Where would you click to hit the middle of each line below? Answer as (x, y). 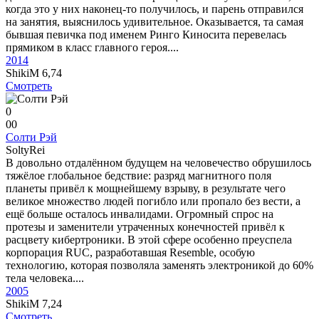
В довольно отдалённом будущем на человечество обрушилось (158, 163)
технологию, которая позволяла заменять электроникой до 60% (159, 265)
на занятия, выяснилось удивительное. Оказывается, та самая (155, 22)
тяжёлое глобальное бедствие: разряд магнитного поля (138, 176)
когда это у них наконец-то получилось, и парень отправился (155, 9)
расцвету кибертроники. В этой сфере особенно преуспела (149, 240)
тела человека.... (45, 278)
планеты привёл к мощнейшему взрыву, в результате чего (146, 188)
